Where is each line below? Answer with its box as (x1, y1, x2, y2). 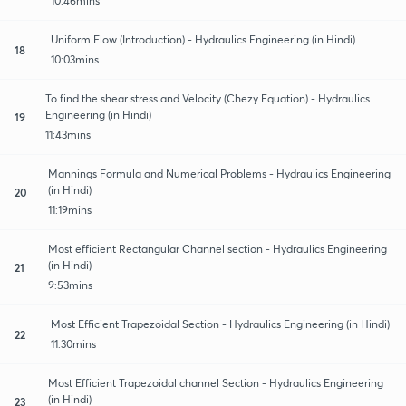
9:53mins (47, 277, 92, 292)
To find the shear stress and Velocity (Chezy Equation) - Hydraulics (45, 91, 371, 105)
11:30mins (51, 336, 96, 351)
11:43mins (45, 127, 92, 141)
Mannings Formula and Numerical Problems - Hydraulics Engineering (47, 166, 391, 180)
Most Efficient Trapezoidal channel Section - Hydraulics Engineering (48, 375, 384, 390)
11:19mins (47, 202, 92, 217)
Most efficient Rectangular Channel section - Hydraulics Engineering (47, 241, 387, 256)
